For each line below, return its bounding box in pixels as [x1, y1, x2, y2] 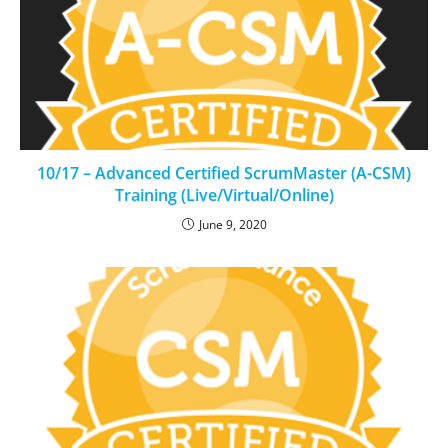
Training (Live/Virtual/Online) [114, 183, 334, 206]
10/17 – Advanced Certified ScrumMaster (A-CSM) [37, 161, 411, 184]
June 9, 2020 [198, 215, 267, 233]
